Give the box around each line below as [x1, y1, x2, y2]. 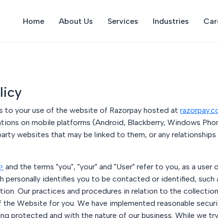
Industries [152, 16, 189, 26]
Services [107, 16, 138, 26]
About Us [58, 16, 93, 26]
